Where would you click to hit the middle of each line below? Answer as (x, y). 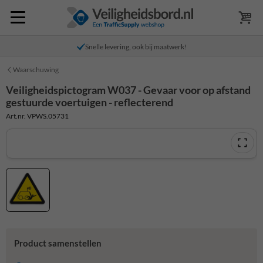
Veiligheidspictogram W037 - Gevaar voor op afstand (128, 90)
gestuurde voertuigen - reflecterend (90, 102)
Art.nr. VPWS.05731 (37, 116)
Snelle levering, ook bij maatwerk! (136, 47)
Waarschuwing (36, 70)
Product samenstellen (58, 243)
